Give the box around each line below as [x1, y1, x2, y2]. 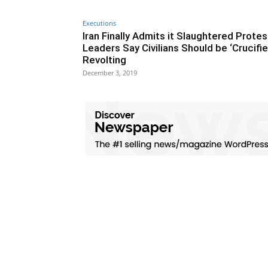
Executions [83, 19, 116, 28]
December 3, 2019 [83, 68, 137, 78]
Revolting [83, 54, 126, 66]
